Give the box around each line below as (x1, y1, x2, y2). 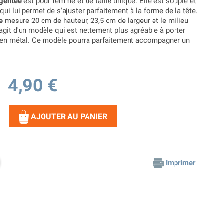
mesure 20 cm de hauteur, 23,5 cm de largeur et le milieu (3, 16, 188, 25)
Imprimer (166, 158, 195, 168)
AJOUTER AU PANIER (31, 111, 107, 121)
